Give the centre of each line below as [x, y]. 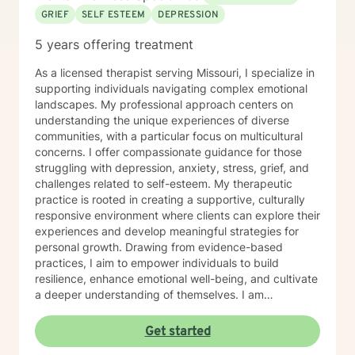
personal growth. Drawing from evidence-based [159, 247]
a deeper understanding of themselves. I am [138, 294]
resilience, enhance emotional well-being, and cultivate [176, 279]
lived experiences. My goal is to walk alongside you [168, 342]
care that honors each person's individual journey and [173, 326]
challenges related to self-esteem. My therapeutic [124, 183]
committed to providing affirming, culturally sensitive [171, 310]
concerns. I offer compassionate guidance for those [168, 152]
